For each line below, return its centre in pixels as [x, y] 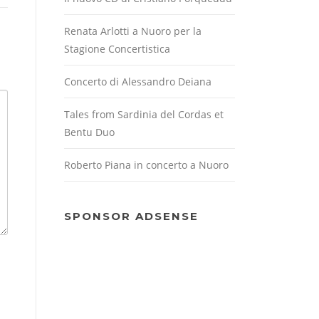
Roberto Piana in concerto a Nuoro [146, 165]
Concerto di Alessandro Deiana [138, 82]
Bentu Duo [89, 132]
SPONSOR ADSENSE [131, 216]
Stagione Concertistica [117, 49]
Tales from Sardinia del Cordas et [144, 115]
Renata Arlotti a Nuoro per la [133, 31]
